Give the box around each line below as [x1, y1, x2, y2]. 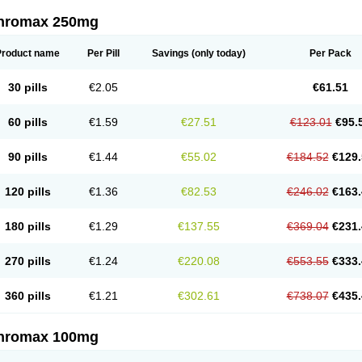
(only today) [189, 48, 246, 59]
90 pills [7, 150, 48, 163]
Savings [152, 48, 189, 59]
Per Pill [87, 48, 120, 59]
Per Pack [309, 48, 351, 59]
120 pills [4, 185, 51, 198]
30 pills [7, 81, 48, 94]
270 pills [4, 255, 51, 267]
